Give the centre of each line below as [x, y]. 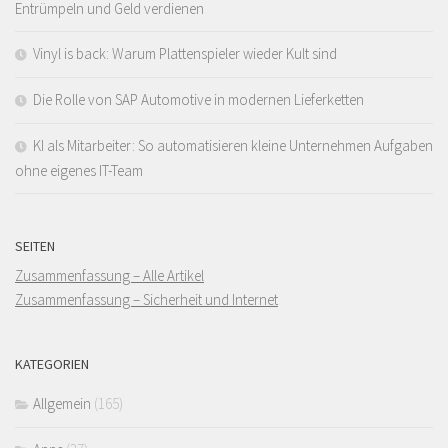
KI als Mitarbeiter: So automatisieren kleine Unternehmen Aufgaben [233, 145]
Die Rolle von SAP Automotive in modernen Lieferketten [198, 99]
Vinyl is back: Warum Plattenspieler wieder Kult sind [185, 53]
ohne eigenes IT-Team [79, 170]
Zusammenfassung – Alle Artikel [109, 275]
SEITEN [35, 245]
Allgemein [62, 403]
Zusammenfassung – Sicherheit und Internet [146, 299]
